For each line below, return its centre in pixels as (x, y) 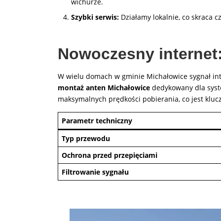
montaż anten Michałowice (104, 88)
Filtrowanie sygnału (95, 172)
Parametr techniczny (97, 121)
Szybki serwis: (95, 17)
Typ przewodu (86, 138)
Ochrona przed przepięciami (110, 155)
